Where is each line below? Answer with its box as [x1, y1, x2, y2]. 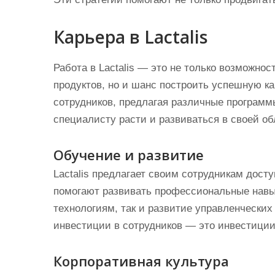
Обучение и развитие [53, 145, 204, 164]
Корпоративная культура [53, 252, 229, 270]
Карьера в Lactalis [53, 25, 207, 48]
